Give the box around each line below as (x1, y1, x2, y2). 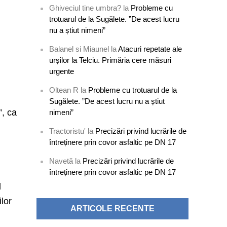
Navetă (49, 157, 73, 165)
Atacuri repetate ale (118, 45, 182, 53)
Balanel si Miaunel (49, 45, 109, 53)
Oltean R (49, 86, 79, 94)
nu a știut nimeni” (49, 26, 106, 34)
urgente (49, 67, 74, 75)
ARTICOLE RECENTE (70, 204, 155, 213)
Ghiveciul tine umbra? (49, 4, 122, 12)
